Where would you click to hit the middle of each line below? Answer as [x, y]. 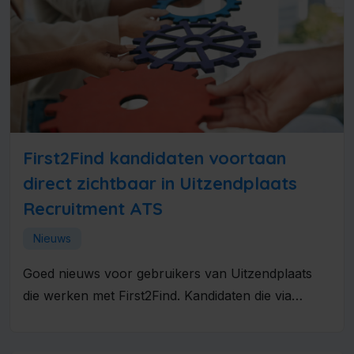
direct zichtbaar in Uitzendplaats [160, 184]
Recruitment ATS [93, 209]
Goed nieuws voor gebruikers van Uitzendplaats [168, 273]
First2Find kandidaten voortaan [154, 158]
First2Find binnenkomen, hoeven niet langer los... [171, 317]
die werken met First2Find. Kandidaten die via [157, 295]
